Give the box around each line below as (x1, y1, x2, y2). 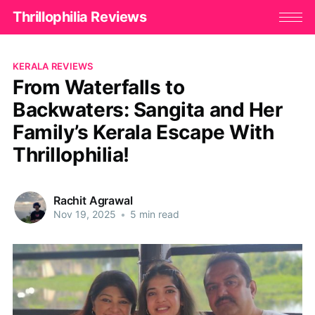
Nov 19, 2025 (53, 208, 116, 221)
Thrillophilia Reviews (12, 8, 147, 26)
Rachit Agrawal (53, 193, 133, 208)
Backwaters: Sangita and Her (12, 97, 283, 122)
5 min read (127, 208, 179, 221)
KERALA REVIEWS (12, 60, 94, 72)
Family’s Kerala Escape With (12, 120, 274, 144)
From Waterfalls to (12, 75, 185, 99)
